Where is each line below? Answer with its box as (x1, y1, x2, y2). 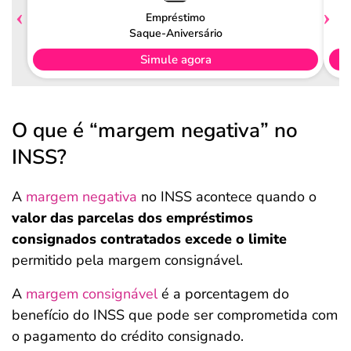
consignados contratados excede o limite (12, 230, 287, 248)
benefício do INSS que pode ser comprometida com (12, 306, 338, 324)
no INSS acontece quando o (137, 187, 317, 206)
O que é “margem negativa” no (12, 117, 298, 144)
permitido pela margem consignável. (12, 251, 243, 270)
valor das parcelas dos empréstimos (12, 208, 253, 227)
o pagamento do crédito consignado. (12, 327, 244, 346)
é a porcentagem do (157, 284, 289, 303)
